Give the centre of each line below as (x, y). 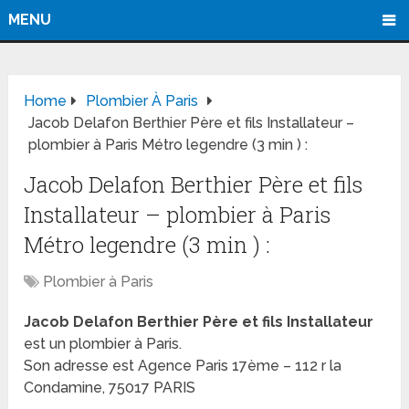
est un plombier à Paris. (103, 344)
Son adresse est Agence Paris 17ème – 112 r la (183, 366)
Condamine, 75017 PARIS (110, 388)
